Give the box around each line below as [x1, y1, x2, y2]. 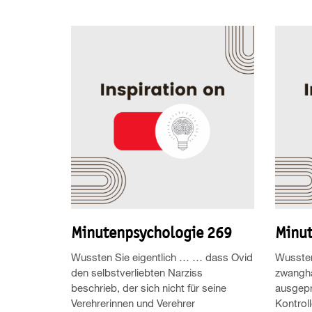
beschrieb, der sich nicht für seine [71, 281, 226, 294]
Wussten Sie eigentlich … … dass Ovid [71, 250, 253, 263]
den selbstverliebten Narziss [71, 265, 203, 279]
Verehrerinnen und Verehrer [71, 296, 195, 309]
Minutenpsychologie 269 [71, 222, 232, 242]
